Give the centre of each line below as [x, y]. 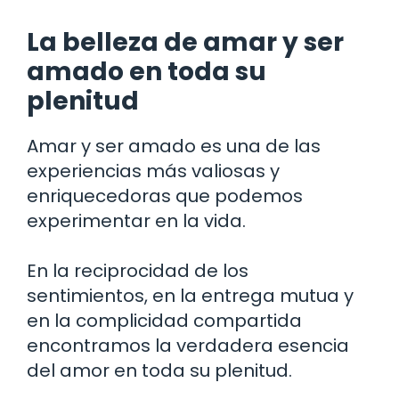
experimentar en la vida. [136, 220]
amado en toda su [147, 71]
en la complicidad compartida [164, 320]
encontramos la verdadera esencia [188, 345]
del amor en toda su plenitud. [159, 370]
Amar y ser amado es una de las [174, 146]
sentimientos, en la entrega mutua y [190, 295]
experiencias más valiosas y [153, 171]
